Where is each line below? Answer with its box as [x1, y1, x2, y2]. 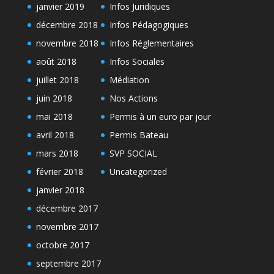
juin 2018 [35, 92, 72, 104]
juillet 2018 [35, 74, 79, 86]
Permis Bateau [109, 129, 168, 141]
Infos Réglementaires [109, 37, 194, 49]
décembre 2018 [35, 19, 98, 31]
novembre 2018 [35, 37, 98, 49]
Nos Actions [109, 92, 158, 104]
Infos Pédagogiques [109, 19, 188, 31]
